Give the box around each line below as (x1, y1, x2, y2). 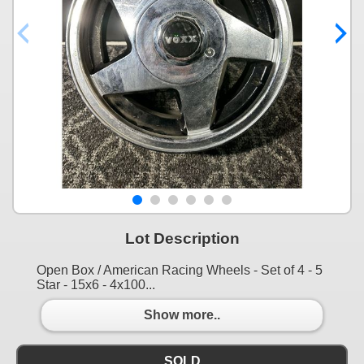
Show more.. (144, 308, 220, 323)
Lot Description (124, 229, 240, 247)
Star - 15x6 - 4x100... (37, 277, 155, 292)
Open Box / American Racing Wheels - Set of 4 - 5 (37, 262, 323, 277)
